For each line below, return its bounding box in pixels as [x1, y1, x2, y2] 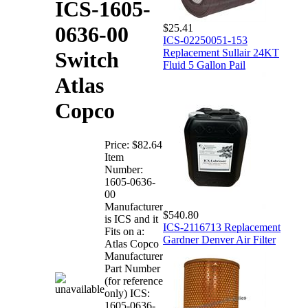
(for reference [104, 274, 163, 287]
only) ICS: [104, 287, 150, 299]
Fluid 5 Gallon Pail [163, 59, 245, 71]
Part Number [104, 262, 160, 274]
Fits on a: [104, 225, 144, 237]
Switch [55, 47, 119, 73]
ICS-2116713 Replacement [163, 221, 280, 233]
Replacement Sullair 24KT [163, 47, 279, 58]
